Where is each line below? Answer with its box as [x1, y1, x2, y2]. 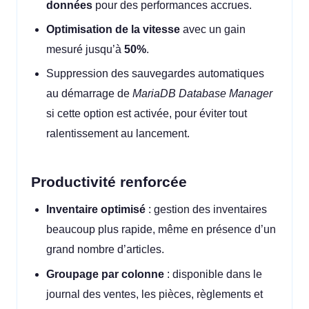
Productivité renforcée [31, 173, 187, 190]
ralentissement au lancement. [46, 128, 190, 140]
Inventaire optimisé [46, 203, 146, 216]
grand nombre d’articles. [46, 243, 165, 256]
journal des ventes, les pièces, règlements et [46, 288, 263, 300]
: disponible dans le [164, 268, 263, 280]
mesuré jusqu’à [46, 43, 125, 55]
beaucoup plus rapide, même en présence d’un [46, 223, 277, 236]
